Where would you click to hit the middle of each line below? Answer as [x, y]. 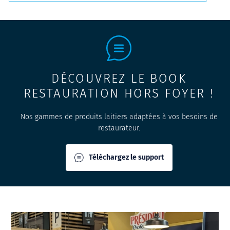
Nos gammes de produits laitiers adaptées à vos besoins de [119, 117]
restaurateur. [119, 128]
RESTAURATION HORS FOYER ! [119, 93]
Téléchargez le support [126, 157]
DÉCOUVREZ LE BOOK [119, 79]
